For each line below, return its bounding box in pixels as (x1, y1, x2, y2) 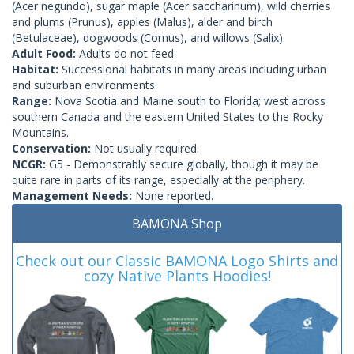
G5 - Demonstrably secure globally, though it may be (49, 156, 318, 171)
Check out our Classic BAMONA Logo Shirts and (16, 250, 338, 270)
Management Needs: (12, 187, 135, 203)
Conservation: (12, 140, 94, 156)
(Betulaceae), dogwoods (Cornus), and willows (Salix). (12, 29, 285, 45)
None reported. (135, 187, 213, 203)
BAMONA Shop (132, 214, 222, 232)
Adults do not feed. (79, 45, 176, 61)
